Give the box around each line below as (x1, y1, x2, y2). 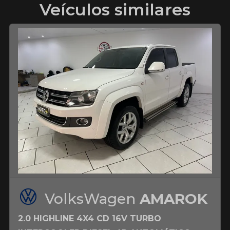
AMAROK (140, 190, 207, 208)
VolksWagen (45, 190, 140, 208)
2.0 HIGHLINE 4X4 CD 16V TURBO (18, 214, 161, 224)
